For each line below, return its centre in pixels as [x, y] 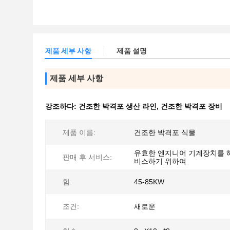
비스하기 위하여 [160, 161]
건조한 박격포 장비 [191, 106]
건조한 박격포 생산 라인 [118, 106]
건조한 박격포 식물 [165, 132]
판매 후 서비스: [87, 157]
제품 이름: [79, 132]
